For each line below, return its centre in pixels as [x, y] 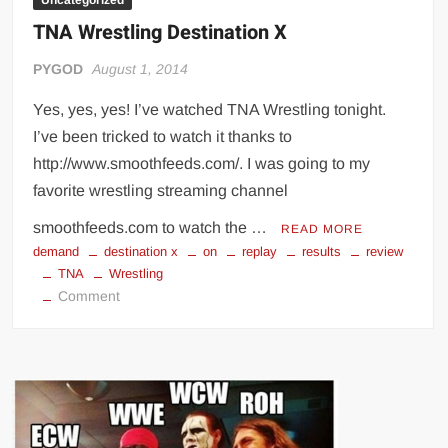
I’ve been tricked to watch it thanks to [163, 137]
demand [56, 252]
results [322, 252]
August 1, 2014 [140, 69]
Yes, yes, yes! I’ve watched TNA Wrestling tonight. [210, 110]
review [385, 252]
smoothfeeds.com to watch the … [152, 228]
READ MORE [322, 229]
